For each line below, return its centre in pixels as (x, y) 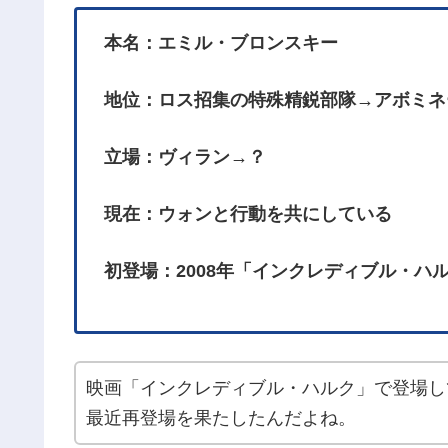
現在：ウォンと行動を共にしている (248, 213)
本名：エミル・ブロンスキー (221, 42)
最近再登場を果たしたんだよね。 (221, 417)
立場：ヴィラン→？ (185, 156)
